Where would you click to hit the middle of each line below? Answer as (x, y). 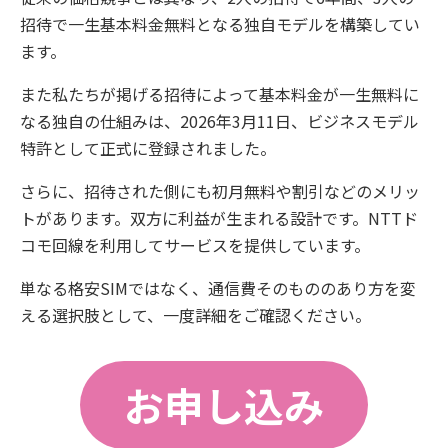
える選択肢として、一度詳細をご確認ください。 (195, 315)
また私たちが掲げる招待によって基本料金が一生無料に (219, 94)
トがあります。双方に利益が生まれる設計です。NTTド (219, 218)
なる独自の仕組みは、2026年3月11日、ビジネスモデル (219, 121)
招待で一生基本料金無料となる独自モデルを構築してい (220, 24)
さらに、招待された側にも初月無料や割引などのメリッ (220, 191)
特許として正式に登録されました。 (148, 148)
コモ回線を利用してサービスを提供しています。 (195, 245)
